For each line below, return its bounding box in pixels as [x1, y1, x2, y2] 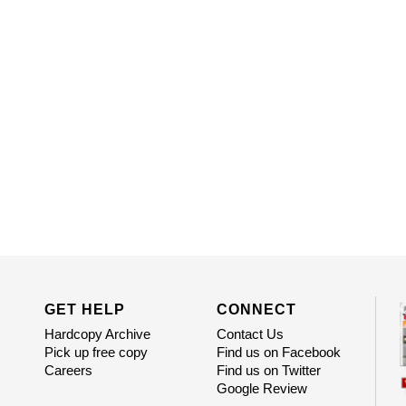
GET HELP [43, 302, 125, 318]
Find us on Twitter [216, 362, 321, 379]
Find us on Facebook [216, 344, 341, 361]
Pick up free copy [43, 344, 148, 361]
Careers [43, 362, 92, 379]
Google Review [216, 381, 307, 397]
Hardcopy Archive [43, 326, 150, 343]
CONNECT [216, 302, 296, 318]
